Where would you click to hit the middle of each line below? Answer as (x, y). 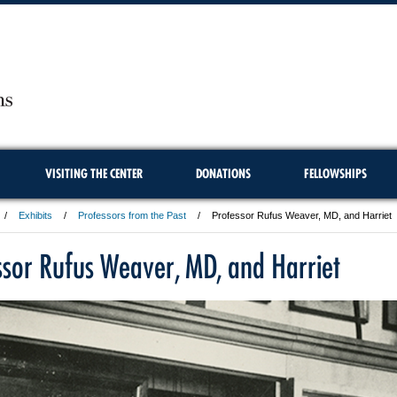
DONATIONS (223, 174)
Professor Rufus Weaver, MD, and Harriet (302, 215)
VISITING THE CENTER (93, 174)
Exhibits (35, 215)
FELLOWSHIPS (335, 174)
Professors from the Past (132, 215)
